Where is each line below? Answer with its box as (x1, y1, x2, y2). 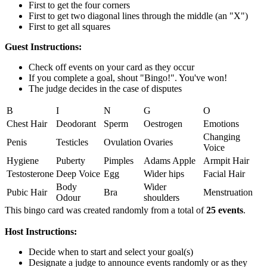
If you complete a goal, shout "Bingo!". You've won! (29, 72, 227, 83)
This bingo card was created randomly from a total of (5, 204, 206, 215)
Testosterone (7, 168, 54, 179)
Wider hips (144, 168, 184, 179)
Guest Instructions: (5, 41, 82, 52)
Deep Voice (56, 168, 100, 179)
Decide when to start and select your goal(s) (29, 246, 193, 257)
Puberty (56, 155, 85, 166)
